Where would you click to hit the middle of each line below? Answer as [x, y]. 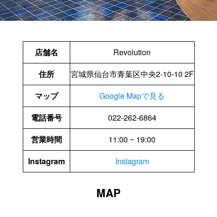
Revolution [132, 52]
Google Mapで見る [132, 96]
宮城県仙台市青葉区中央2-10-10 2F [132, 74]
